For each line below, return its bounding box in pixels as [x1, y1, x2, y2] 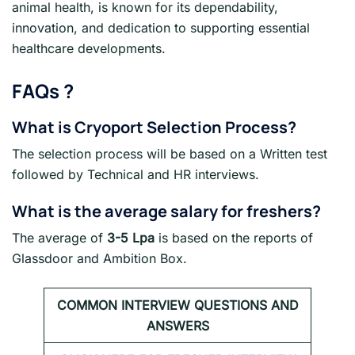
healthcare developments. [12, 40, 166, 56]
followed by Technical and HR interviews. [12, 166, 259, 182]
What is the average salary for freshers [12, 200, 312, 222]
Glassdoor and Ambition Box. [12, 250, 187, 266]
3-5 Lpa [107, 229, 158, 246]
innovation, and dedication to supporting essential [12, 19, 310, 36]
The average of [12, 229, 107, 246]
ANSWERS [146, 317, 209, 334]
